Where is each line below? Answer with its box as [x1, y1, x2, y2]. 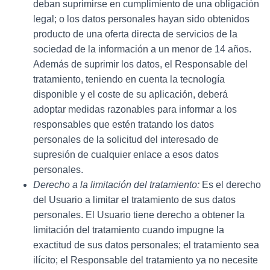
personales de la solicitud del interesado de [33, 134, 219, 145]
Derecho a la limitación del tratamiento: [33, 179, 199, 190]
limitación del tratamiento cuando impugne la [33, 224, 224, 235]
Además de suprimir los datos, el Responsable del [33, 58, 248, 69]
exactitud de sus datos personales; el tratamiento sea [33, 239, 259, 250]
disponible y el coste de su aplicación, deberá [33, 89, 228, 99]
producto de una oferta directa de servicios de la [33, 28, 237, 39]
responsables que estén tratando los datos [33, 119, 214, 130]
